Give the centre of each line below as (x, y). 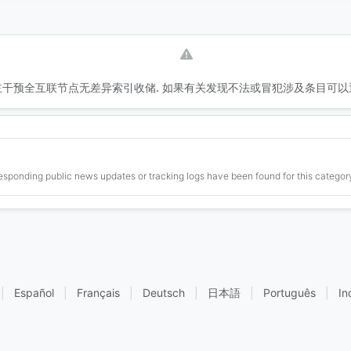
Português (289, 293)
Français (98, 293)
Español (34, 293)
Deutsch (163, 293)
